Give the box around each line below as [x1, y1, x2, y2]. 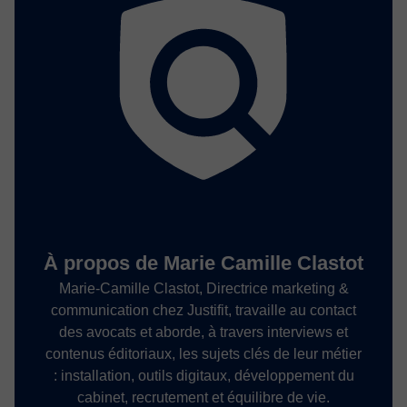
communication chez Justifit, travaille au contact [51, 302, 356, 318]
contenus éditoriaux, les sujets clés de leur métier [45, 345, 362, 362]
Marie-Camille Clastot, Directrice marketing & [58, 280, 349, 296]
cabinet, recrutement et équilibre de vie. [77, 389, 330, 405]
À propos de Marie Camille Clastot [44, 251, 363, 274]
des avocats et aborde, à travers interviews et [59, 323, 348, 340]
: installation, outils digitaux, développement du [53, 367, 354, 383]
